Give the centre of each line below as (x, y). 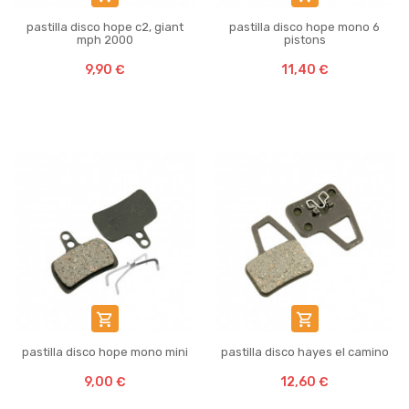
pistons (304, 40)
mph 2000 (105, 40)
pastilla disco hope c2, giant (105, 27)
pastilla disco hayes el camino (304, 352)
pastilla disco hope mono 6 (304, 27)
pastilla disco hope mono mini (105, 352)
